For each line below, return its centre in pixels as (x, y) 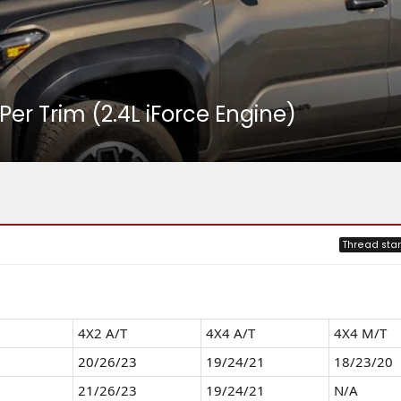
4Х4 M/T (360, 333)
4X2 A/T (102, 333)
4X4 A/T (230, 333)
